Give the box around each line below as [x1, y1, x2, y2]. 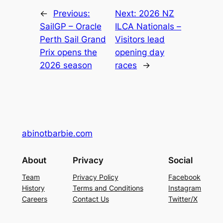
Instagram [168, 184, 202, 193]
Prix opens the [39, 47, 97, 57]
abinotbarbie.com [21, 128, 93, 138]
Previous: [53, 8, 90, 18]
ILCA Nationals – [115, 21, 182, 31]
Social [168, 155, 193, 165]
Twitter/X [168, 195, 198, 204]
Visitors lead [115, 34, 165, 44]
